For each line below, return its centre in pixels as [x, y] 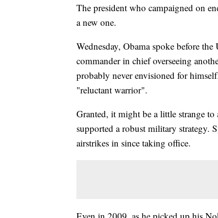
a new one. [96, 22]
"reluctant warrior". [113, 90]
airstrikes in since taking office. [136, 143]
